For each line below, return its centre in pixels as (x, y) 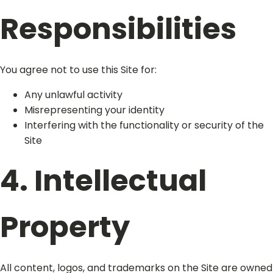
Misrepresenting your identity (94, 110)
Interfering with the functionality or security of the (144, 125)
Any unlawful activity (73, 95)
